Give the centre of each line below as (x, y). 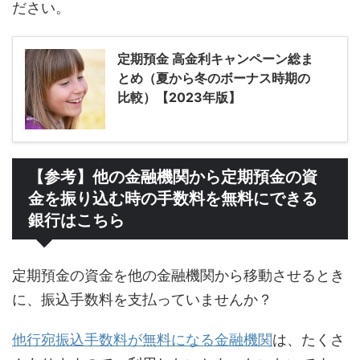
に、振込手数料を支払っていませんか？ (142, 300)
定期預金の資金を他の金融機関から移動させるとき (178, 276)
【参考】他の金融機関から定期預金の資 (173, 177)
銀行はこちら (76, 221)
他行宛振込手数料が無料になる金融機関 (142, 340)
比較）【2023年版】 (179, 98)
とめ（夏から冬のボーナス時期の (214, 78)
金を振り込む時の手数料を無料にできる (173, 199)
